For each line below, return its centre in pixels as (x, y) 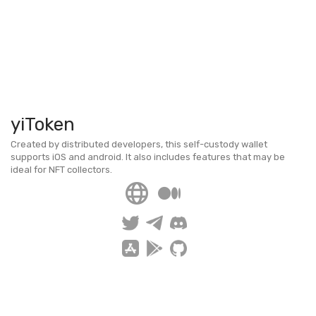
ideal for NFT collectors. (61, 170)
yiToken (43, 124)
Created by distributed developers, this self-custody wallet (139, 144)
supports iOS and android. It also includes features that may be (148, 157)
